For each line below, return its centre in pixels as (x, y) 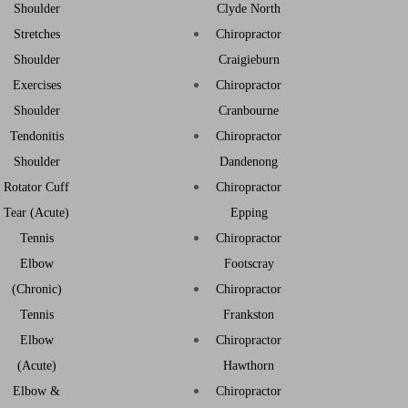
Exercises (36, 85)
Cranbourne (249, 111)
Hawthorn (249, 366)
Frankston (249, 315)
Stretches (36, 34)
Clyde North (249, 9)
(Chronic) (36, 289)
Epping (249, 213)
